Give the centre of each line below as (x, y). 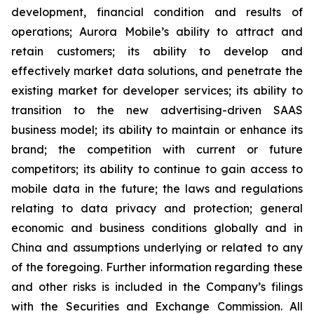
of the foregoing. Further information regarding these (157, 267)
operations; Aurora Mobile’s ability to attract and (157, 32)
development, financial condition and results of (157, 12)
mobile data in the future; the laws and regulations (157, 189)
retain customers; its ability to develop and (157, 51)
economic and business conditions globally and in (157, 228)
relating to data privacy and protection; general (157, 208)
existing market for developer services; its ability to (157, 90)
